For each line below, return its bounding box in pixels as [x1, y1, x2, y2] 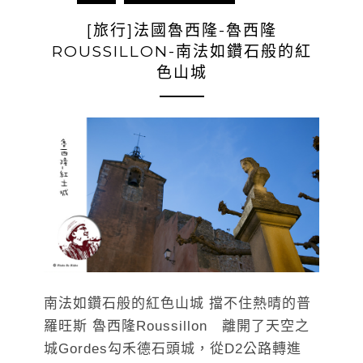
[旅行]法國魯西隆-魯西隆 [86, 20, 277, 40]
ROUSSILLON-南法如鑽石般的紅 [51, 41, 312, 61]
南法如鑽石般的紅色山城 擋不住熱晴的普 [44, 296, 311, 311]
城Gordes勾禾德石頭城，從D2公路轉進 [44, 341, 301, 357]
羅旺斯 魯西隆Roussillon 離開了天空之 [44, 318, 310, 334]
